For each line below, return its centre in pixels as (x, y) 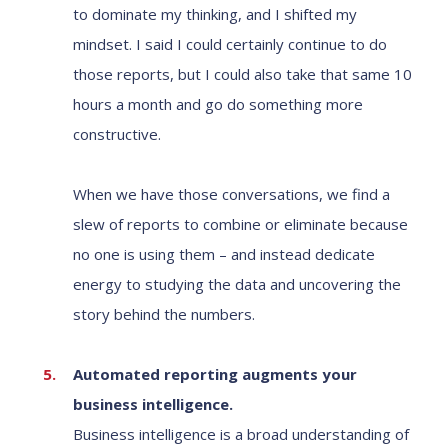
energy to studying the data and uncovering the (237, 284)
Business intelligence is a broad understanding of (241, 434)
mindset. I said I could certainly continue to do (230, 44)
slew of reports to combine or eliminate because (240, 224)
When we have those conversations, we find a (231, 194)
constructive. (117, 134)
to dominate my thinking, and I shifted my (215, 14)
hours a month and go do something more (218, 104)
